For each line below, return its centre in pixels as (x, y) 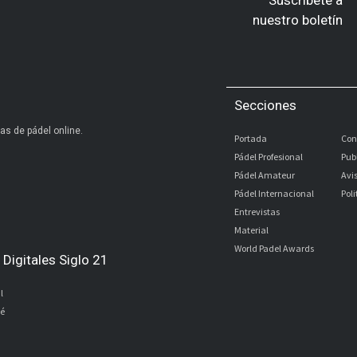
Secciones (265, 106)
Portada (251, 139)
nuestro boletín (298, 20)
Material (251, 230)
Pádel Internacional (274, 194)
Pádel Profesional (269, 157)
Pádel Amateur (265, 175)
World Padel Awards (274, 249)
